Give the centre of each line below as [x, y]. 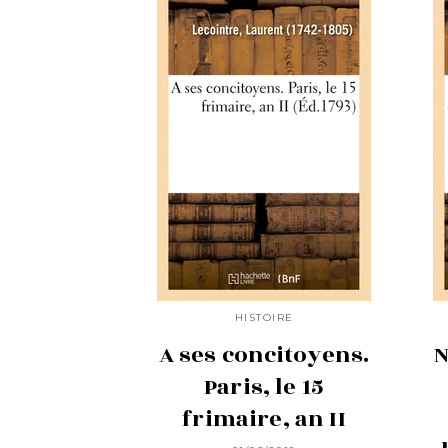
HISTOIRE [264, 317]
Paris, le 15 [264, 386]
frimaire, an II [264, 418]
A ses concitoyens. [264, 354]
